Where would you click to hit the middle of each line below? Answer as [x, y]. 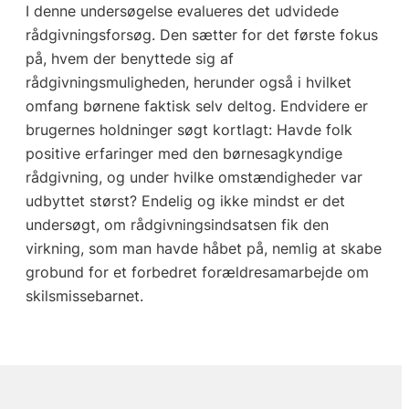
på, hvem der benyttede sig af [129, 59]
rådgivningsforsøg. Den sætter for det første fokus [201, 35]
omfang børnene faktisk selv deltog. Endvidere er [196, 106]
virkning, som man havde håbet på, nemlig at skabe [203, 249]
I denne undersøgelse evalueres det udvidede [182, 11]
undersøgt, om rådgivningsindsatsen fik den [177, 225]
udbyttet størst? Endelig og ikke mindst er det [185, 201]
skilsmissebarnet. [84, 296]
